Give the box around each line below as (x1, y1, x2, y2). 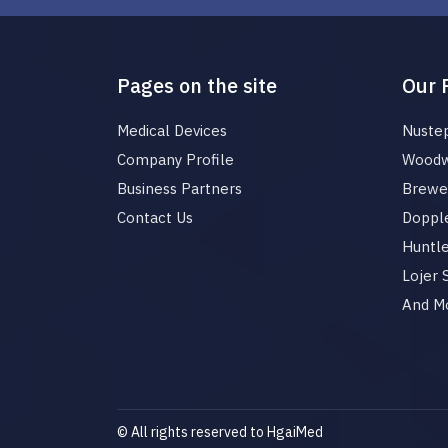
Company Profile (117, 149, 234, 169)
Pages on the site (117, 71, 277, 99)
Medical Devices (117, 120, 227, 140)
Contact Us (117, 207, 193, 227)
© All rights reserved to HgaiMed (117, 422, 323, 441)
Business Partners (117, 178, 242, 198)
